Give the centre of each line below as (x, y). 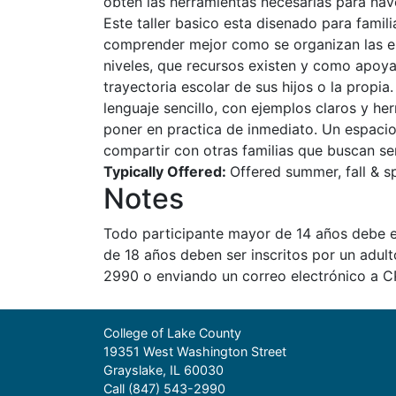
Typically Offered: (167, 171)
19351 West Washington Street (195, 351)
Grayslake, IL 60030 (164, 370)
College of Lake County (172, 333)
